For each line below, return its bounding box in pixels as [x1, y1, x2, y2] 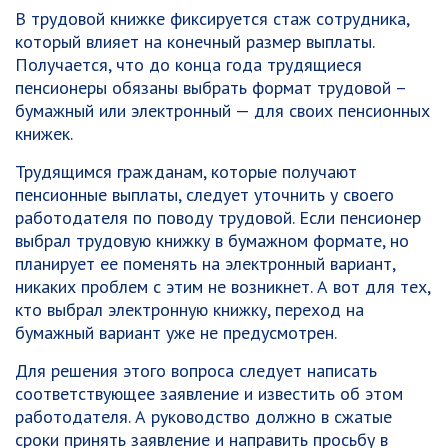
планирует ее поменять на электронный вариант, [15, 252, 395, 275]
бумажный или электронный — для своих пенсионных [15, 99, 430, 122]
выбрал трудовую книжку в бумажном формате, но [15, 229, 409, 252]
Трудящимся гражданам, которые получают [15, 160, 357, 183]
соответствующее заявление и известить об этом [15, 382, 403, 405]
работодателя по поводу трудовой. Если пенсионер [15, 206, 421, 229]
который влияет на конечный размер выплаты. [15, 30, 374, 53]
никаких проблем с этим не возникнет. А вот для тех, [15, 275, 430, 298]
